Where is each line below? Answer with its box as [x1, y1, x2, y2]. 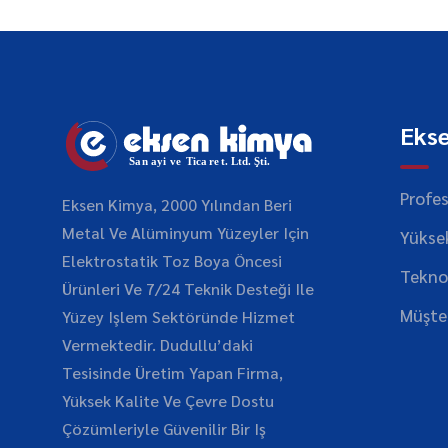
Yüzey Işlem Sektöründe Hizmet [62, 306, 295, 327]
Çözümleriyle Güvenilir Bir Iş [62, 418, 266, 439]
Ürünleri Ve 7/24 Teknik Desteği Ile [62, 278, 314, 299]
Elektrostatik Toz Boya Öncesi [62, 250, 282, 271]
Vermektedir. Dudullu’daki [62, 334, 253, 355]
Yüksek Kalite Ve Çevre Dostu [62, 390, 274, 411]
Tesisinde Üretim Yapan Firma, [62, 362, 283, 383]
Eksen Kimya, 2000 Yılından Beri [62, 194, 292, 215]
